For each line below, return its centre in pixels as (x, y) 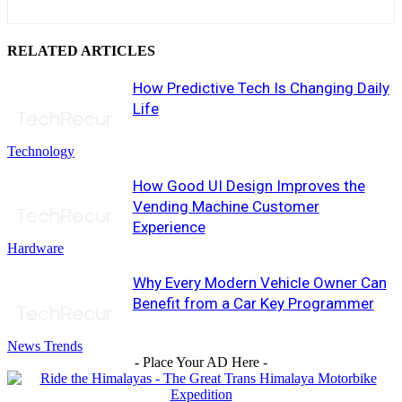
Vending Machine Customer (226, 206)
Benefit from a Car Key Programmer (253, 304)
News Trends (45, 346)
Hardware (35, 249)
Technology (41, 151)
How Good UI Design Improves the (249, 185)
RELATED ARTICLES (81, 50)
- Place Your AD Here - (201, 363)
